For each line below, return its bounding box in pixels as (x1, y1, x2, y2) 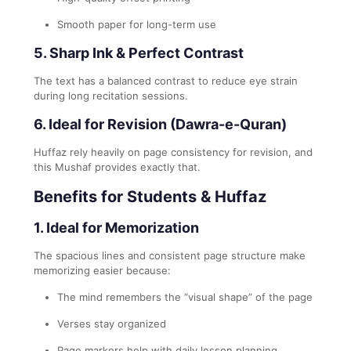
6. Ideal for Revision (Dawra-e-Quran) (34, 115, 287, 132)
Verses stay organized (57, 317, 166, 330)
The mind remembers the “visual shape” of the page (57, 290, 313, 303)
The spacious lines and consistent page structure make (34, 248, 306, 262)
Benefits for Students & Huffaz (34, 186, 266, 206)
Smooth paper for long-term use (57, 17, 216, 31)
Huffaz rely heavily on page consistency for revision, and (34, 145, 313, 158)
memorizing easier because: (34, 263, 171, 277)
